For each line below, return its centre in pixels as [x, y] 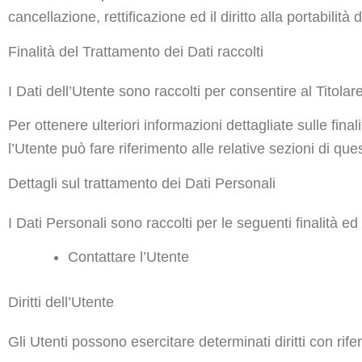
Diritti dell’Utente [61, 302]
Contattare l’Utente [128, 257]
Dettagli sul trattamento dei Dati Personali [142, 183]
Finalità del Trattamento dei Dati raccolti [136, 51]
